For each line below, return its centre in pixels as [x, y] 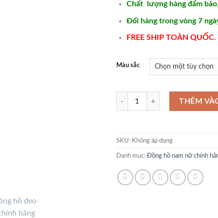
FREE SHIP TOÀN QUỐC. [171, 38]
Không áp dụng [152, 140]
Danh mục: [132, 155]
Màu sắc [128, 65]
